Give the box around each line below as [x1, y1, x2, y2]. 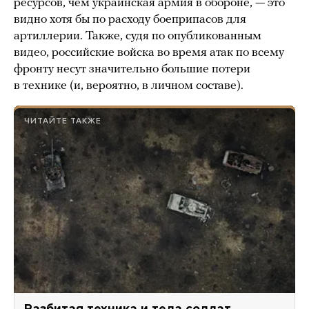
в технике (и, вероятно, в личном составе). [14, 79, 243, 93]
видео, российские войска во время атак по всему [14, 46, 284, 60]
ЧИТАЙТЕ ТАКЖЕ [24, 116, 101, 126]
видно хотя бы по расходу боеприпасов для [14, 13, 246, 27]
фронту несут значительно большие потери [14, 63, 250, 77]
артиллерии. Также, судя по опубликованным [14, 30, 261, 43]
